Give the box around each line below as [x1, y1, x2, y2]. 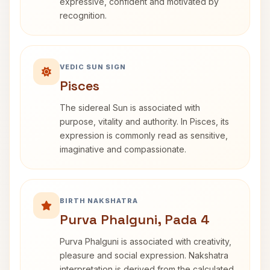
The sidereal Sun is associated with [60, 102, 200, 113]
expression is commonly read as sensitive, [60, 130, 228, 140]
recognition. [60, 10, 107, 20]
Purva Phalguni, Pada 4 [60, 211, 210, 228]
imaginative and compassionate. [60, 144, 186, 154]
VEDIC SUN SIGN [60, 63, 126, 71]
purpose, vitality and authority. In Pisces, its [60, 116, 229, 127]
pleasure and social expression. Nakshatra [60, 250, 228, 260]
